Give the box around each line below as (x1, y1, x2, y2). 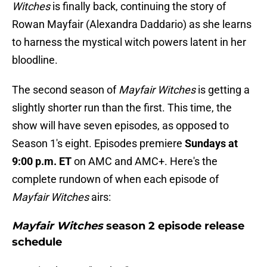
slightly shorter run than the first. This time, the (12, 101, 232, 114)
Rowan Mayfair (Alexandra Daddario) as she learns (12, 18, 252, 31)
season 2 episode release (106, 219, 244, 233)
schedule (12, 235, 62, 249)
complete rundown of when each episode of (12, 173, 219, 186)
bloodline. (12, 54, 58, 67)
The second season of (12, 83, 119, 97)
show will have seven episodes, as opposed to (12, 119, 229, 132)
